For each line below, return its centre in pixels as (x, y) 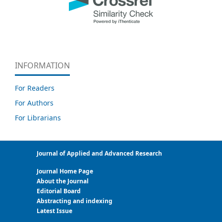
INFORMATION (42, 66)
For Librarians (38, 118)
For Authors (34, 103)
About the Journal (63, 181)
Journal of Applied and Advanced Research (99, 154)
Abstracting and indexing (75, 201)
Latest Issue (55, 211)
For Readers (35, 88)
